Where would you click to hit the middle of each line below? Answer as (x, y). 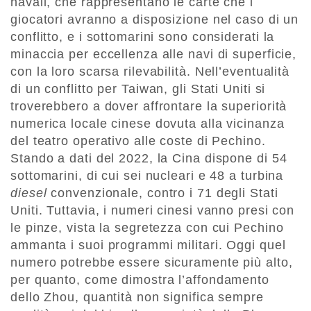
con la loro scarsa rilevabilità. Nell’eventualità (150, 72)
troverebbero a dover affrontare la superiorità (149, 107)
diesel (31, 193)
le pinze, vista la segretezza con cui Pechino (147, 228)
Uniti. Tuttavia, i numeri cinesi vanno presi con (153, 211)
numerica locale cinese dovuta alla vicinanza (148, 124)
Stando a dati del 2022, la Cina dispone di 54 (149, 159)
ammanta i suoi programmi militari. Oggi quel (148, 245)
